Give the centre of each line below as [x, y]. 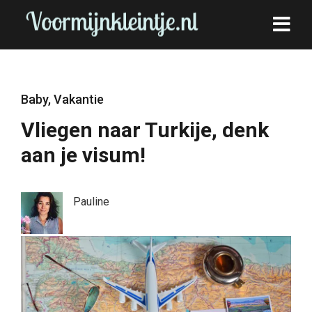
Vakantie [79, 99]
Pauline [91, 202]
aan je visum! [83, 155]
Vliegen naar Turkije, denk [145, 130]
